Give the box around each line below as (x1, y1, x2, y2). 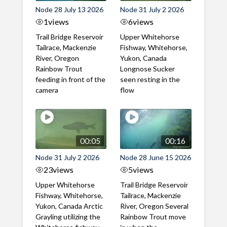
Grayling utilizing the (35, 212, 100, 221)
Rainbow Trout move (120, 212, 186, 221)
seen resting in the (120, 75, 180, 84)
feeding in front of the (35, 75, 105, 84)
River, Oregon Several (120, 202, 189, 211)
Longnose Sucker (120, 64, 175, 73)
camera (35, 86, 58, 95)
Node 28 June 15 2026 (120, 153, 192, 162)
